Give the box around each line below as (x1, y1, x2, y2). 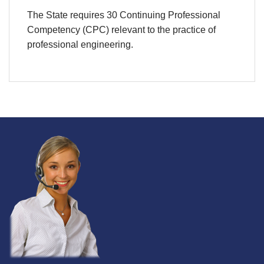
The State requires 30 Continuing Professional (27, 9, 220, 20)
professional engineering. (27, 39, 133, 49)
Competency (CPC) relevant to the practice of (27, 24, 216, 35)
